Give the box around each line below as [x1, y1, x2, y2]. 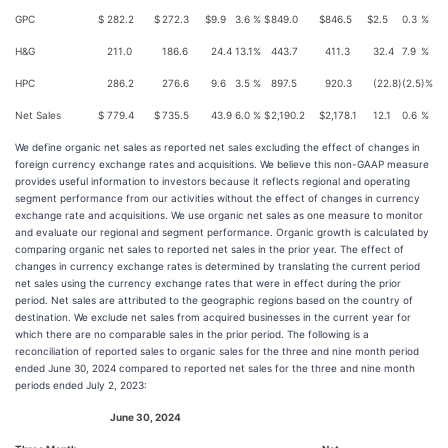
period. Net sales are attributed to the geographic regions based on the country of [15, 294, 413, 306]
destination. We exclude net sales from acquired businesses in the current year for [15, 311, 411, 323]
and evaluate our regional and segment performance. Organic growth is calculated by [15, 226, 429, 238]
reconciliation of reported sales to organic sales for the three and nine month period [15, 345, 419, 357]
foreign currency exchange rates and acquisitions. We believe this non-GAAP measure [15, 158, 429, 170]
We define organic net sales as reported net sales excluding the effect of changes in [15, 141, 420, 153]
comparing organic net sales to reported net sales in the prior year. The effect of [15, 243, 404, 255]
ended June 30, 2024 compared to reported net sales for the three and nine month [15, 362, 415, 374]
